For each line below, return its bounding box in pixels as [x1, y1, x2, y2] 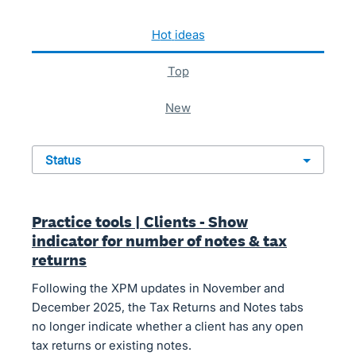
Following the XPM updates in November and [32, 281, 284, 296]
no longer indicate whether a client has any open [32, 319, 304, 334]
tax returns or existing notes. [32, 338, 192, 353]
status [53, 153, 81, 168]
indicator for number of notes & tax [32, 230, 287, 251]
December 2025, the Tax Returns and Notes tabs [32, 300, 304, 315]
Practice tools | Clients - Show [32, 211, 248, 232]
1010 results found [31, 17, 136, 33]
